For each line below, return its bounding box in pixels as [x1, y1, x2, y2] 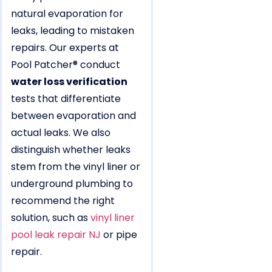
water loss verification [11, 74, 127, 89]
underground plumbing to [11, 176, 133, 191]
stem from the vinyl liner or [11, 159, 140, 174]
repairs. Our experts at [11, 40, 119, 55]
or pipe [101, 227, 137, 242]
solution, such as [11, 210, 90, 225]
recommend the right [11, 193, 115, 208]
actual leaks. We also [11, 125, 110, 140]
